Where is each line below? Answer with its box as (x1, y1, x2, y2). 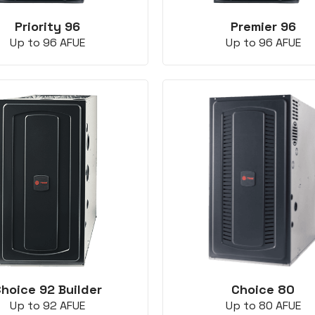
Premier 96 (230, 18, 296, 35)
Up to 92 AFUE (9, 298, 85, 314)
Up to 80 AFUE (225, 298, 301, 314)
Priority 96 (14, 18, 80, 35)
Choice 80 (231, 281, 295, 298)
